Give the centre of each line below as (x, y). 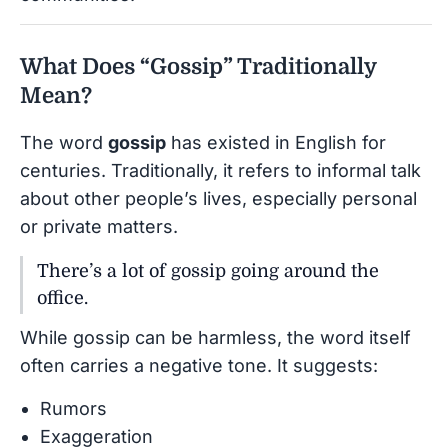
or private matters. (99, 226)
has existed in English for (276, 142)
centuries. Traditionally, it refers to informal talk (220, 170)
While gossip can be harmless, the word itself (215, 337)
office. (62, 297)
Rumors (73, 408)
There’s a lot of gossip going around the (208, 270)
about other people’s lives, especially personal (218, 198)
